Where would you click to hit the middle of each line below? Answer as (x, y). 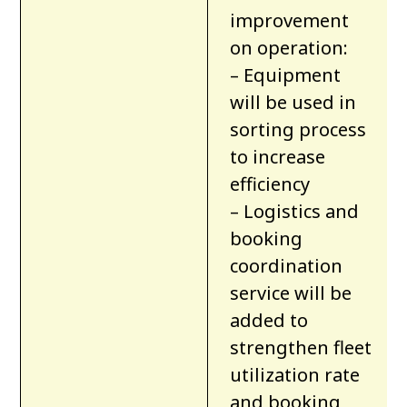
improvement (290, 21)
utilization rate (295, 375)
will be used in (293, 103)
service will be (291, 293)
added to (269, 321)
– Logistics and (295, 212)
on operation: (289, 48)
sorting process (298, 130)
